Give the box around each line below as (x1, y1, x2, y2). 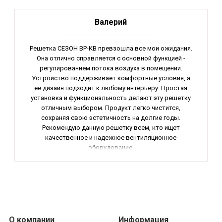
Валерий (95, 17, 127, 27)
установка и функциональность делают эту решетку (31, 94, 191, 102)
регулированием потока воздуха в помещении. (39, 64, 182, 72)
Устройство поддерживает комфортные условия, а (31, 74, 190, 82)
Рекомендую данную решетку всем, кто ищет (42, 123, 180, 131)
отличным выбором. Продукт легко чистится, (41, 104, 181, 111)
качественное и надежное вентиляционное (45, 133, 177, 141)
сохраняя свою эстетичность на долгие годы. (41, 113, 181, 121)
